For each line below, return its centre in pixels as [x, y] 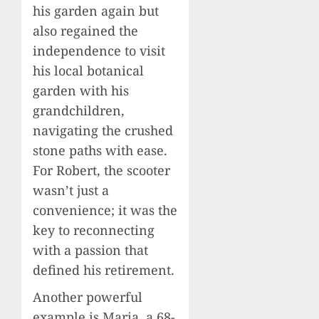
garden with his [81, 91]
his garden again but [96, 11]
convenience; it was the [105, 210]
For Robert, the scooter [101, 171]
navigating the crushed [103, 131]
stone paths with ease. [100, 151]
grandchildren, [79, 111]
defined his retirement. [104, 270]
